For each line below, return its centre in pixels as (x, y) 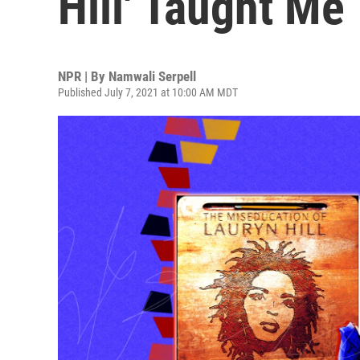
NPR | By (83, 76)
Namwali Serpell (152, 76)
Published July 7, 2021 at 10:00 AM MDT (148, 92)
